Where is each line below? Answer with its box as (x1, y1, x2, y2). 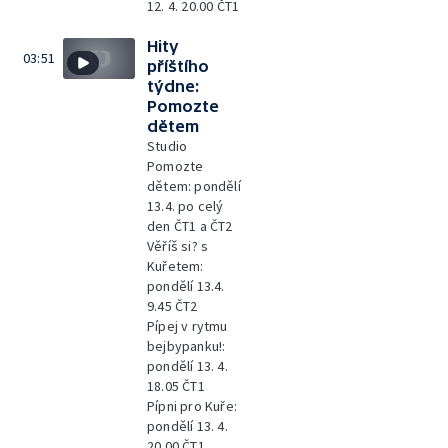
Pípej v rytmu (147, 317, 228, 335)
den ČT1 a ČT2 (147, 217, 233, 235)
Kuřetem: (147, 257, 204, 275)
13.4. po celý (147, 197, 224, 215)
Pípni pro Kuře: (147, 397, 237, 415)
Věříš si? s (147, 237, 209, 255)
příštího (147, 57, 209, 75)
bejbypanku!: (147, 337, 226, 355)
